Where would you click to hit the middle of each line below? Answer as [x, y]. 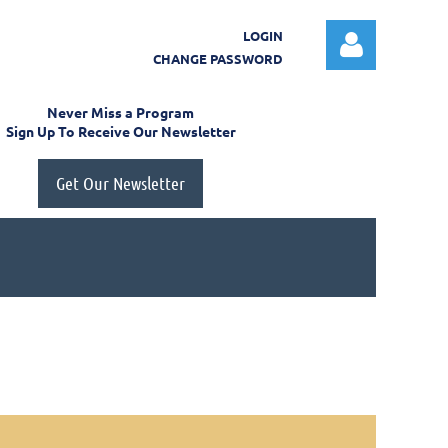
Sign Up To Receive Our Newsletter [120, 131]
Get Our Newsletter [120, 183]
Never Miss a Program [120, 112]
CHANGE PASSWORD [218, 58]
